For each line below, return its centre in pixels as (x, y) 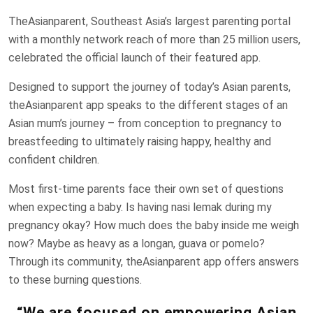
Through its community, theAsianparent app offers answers (154, 262)
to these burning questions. (75, 280)
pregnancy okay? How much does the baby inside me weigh (154, 226)
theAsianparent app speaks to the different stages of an (148, 105)
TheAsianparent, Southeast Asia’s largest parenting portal (150, 22)
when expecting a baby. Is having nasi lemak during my (140, 208)
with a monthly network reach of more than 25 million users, (154, 40)
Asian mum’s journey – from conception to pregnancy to (145, 124)
